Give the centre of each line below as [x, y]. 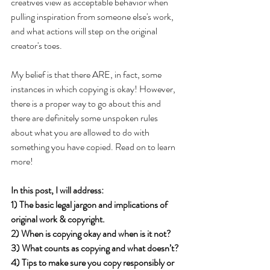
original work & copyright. [58, 219]
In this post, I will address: [57, 190]
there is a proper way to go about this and [87, 103]
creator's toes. [37, 45]
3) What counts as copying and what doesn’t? [95, 248]
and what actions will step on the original [85, 31]
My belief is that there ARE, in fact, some [87, 74]
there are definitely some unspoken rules [85, 118]
